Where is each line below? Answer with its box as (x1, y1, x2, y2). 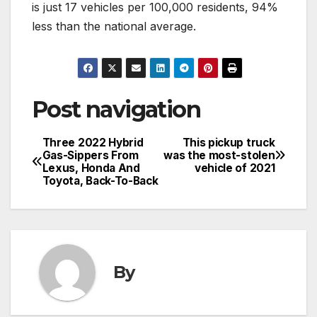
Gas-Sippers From (42, 148, 139, 162)
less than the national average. (32, 19, 200, 34)
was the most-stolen (163, 148, 275, 162)
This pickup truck (182, 135, 275, 149)
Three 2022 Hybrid (42, 135, 144, 149)
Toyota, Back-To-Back (42, 173, 158, 188)
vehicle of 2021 (194, 161, 275, 175)
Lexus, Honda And (42, 161, 140, 175)
